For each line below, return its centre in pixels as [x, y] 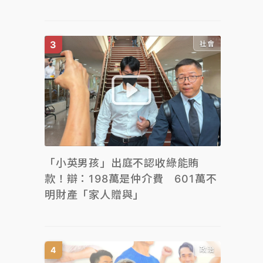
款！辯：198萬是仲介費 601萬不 [131, 178]
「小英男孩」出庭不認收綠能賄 [122, 163]
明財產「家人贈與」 [95, 194]
